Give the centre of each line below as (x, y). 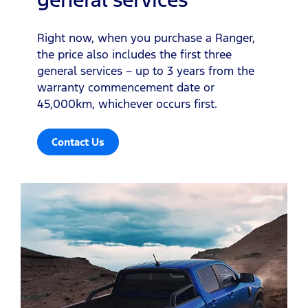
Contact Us (78, 142)
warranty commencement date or (126, 87)
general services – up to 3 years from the (146, 70)
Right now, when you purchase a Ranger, (146, 37)
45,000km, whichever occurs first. (127, 103)
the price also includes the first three (134, 54)
